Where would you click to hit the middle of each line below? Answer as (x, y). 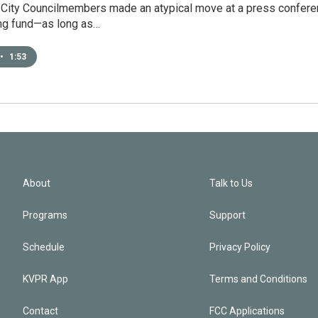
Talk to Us (231, 183)
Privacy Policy (240, 247)
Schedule (44, 247)
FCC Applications (247, 311)
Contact (40, 311)
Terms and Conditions (259, 279)
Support (228, 215)
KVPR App (45, 279)
